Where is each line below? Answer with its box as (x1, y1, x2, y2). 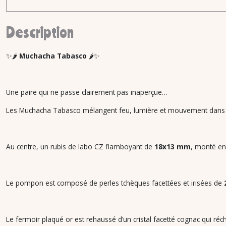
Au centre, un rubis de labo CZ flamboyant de (6, 142, 154, 151)
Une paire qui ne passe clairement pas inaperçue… (6, 87, 167, 97)
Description (6, 23, 74, 41)
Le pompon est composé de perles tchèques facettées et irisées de (6, 178, 224, 188)
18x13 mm (154, 142, 191, 151)
